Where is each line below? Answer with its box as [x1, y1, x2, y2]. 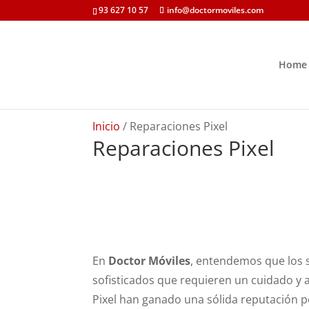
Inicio [92, 119, 121, 134]
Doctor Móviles [108, 252, 191, 268]
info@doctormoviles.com [167, 4, 264, 16]
